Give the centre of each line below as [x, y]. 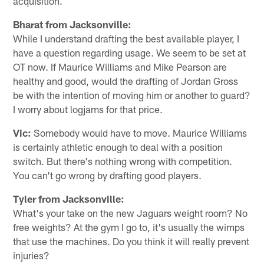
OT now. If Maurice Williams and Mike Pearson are [120, 66]
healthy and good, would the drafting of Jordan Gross [126, 80]
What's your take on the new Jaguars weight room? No [131, 212]
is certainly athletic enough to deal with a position [118, 146]
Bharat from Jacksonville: [72, 24]
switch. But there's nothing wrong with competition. [123, 161]
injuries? [32, 255]
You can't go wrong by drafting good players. [108, 175]
